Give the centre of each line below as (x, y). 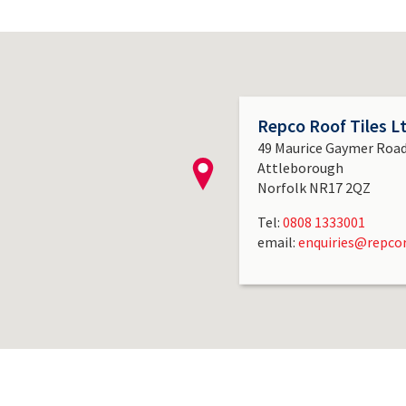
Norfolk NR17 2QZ (314, 187)
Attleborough (301, 167)
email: (278, 242)
